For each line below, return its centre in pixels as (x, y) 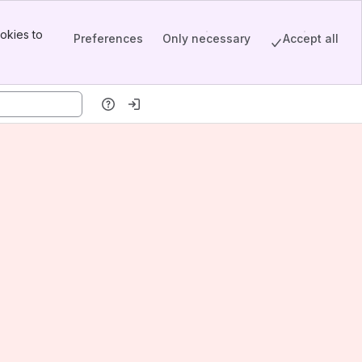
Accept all (311, 38)
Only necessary (206, 38)
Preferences (108, 38)
